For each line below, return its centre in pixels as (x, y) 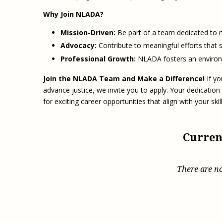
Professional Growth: (98, 58)
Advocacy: (79, 46)
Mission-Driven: (88, 32)
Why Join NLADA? (73, 14)
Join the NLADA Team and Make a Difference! (124, 79)
